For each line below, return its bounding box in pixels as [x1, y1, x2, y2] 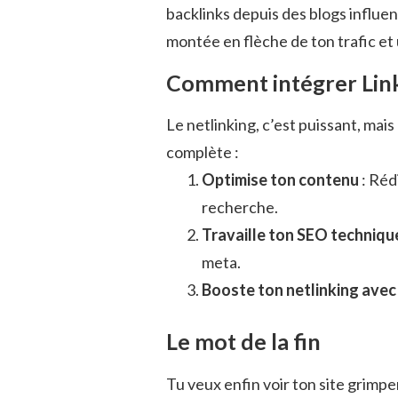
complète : [166, 142, 239, 163]
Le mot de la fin [166, 328, 321, 355]
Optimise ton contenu [202, 170, 359, 190]
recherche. [202, 197, 278, 218]
